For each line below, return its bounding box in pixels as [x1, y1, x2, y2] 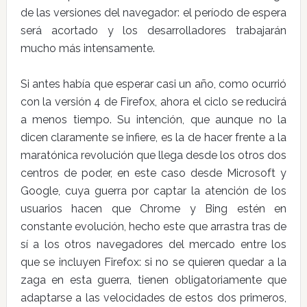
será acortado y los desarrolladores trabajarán [20, 24, 287, 37]
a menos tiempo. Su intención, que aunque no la [20, 113, 287, 126]
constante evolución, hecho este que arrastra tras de [20, 220, 287, 233]
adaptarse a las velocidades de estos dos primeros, [20, 291, 287, 304]
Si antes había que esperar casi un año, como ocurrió [20, 77, 287, 90]
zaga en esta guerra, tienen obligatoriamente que [20, 273, 287, 286]
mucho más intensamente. [20, 42, 155, 55]
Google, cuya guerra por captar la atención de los [20, 184, 287, 197]
